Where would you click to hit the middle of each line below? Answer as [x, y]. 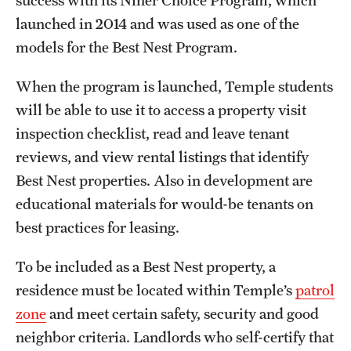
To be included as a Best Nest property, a [146, 267]
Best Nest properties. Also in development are [164, 181]
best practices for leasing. [99, 228]
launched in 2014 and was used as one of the [157, 24]
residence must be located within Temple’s [156, 290]
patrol [315, 290]
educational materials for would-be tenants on [165, 204]
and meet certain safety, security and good [183, 314]
